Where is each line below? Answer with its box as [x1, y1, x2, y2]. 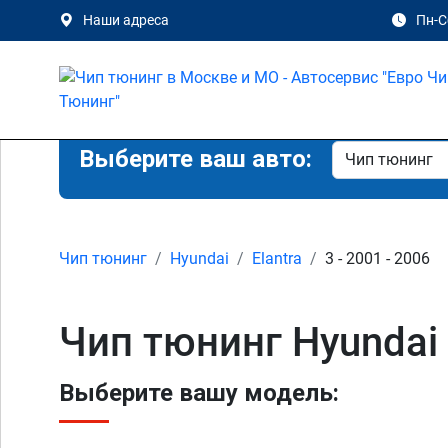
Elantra [252, 249, 302, 268]
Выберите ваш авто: [79, 145, 312, 173]
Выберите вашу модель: [59, 379, 339, 407]
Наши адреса [83, 12, 169, 28]
